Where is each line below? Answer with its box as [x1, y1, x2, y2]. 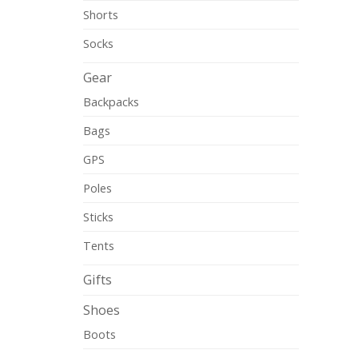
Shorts [83, 6, 118, 22]
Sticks [83, 208, 113, 225]
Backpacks [83, 93, 139, 109]
